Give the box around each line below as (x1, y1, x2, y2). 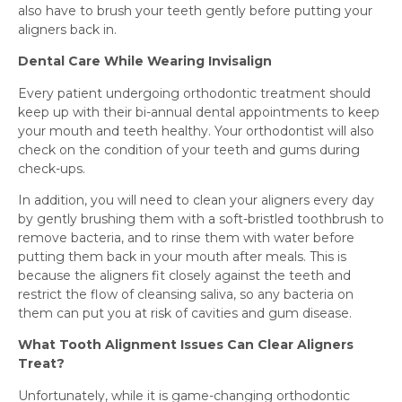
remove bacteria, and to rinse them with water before (18, 229, 354, 246)
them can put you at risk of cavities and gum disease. (18, 304, 352, 321)
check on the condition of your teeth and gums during (18, 141, 360, 158)
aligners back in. (18, 21, 117, 38)
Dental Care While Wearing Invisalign (18, 53, 272, 70)
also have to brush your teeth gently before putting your (18, 2, 372, 19)
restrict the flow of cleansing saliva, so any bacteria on (18, 285, 354, 302)
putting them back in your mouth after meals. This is (18, 248, 346, 265)
